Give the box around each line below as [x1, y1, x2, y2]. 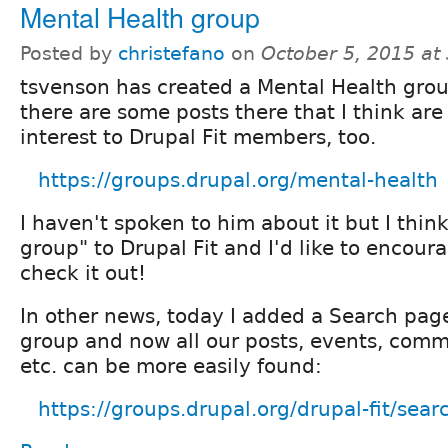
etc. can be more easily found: [20, 354, 322, 379]
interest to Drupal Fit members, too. [20, 125, 376, 150]
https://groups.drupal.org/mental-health [38, 168, 438, 193]
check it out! [20, 261, 146, 286]
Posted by [20, 43, 118, 65]
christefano [118, 43, 225, 65]
